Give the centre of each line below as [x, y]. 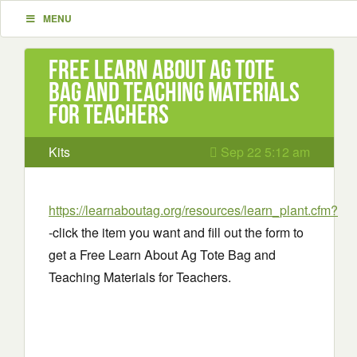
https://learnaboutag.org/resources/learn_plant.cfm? [193, 210]
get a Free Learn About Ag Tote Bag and [162, 255]
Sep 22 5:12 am [264, 152]
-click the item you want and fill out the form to [176, 232]
